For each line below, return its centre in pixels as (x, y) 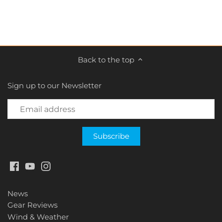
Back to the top (106, 59)
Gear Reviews (32, 205)
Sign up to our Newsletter (55, 86)
